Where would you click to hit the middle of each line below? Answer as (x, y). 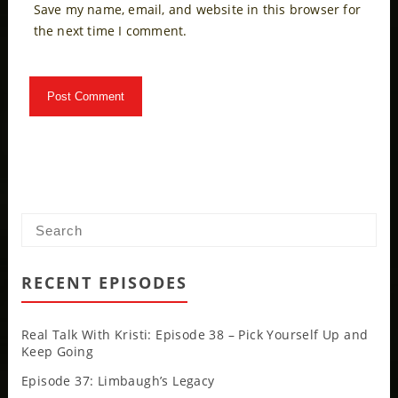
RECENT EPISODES (104, 283)
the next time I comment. (110, 31)
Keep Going (57, 352)
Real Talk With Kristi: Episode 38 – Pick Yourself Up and (195, 335)
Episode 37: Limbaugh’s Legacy (118, 381)
